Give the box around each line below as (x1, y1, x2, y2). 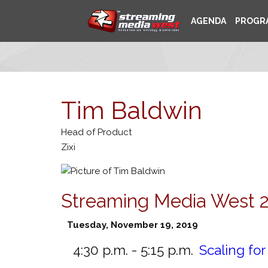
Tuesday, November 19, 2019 (67, 220, 198, 230)
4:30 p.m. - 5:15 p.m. (73, 242, 193, 258)
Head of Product (61, 127, 132, 138)
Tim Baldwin (61, 96, 202, 125)
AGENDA (191, 16, 226, 26)
